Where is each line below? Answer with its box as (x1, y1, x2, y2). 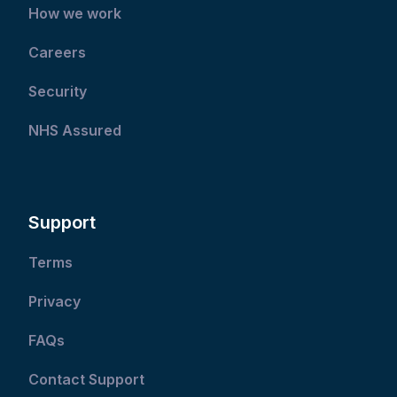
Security (28, 82, 88, 101)
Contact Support (28, 370, 149, 389)
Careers (28, 43, 87, 62)
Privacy (28, 292, 82, 311)
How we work (28, 4, 122, 23)
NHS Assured (28, 121, 126, 140)
